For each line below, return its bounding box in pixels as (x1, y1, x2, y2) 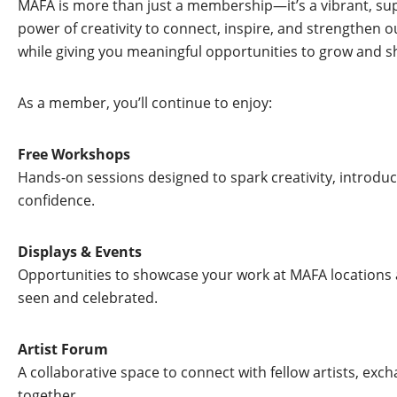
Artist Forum (18, 339, 108, 359)
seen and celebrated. (18, 288, 158, 307)
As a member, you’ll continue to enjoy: (18, 93, 272, 113)
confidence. (18, 191, 95, 210)
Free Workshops (18, 144, 130, 164)
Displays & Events (18, 242, 142, 261)
